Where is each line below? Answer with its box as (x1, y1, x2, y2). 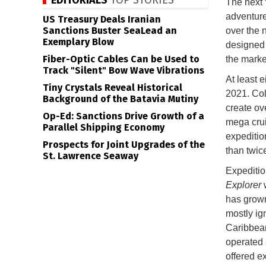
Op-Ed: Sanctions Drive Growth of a (43, 110, 204, 122)
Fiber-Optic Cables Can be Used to (43, 53, 199, 65)
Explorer (225, 180, 261, 190)
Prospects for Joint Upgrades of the (43, 139, 205, 150)
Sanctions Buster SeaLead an (43, 25, 177, 36)
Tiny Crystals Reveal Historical (43, 82, 182, 93)
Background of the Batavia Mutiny (43, 93, 198, 104)
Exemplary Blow (43, 36, 114, 47)
